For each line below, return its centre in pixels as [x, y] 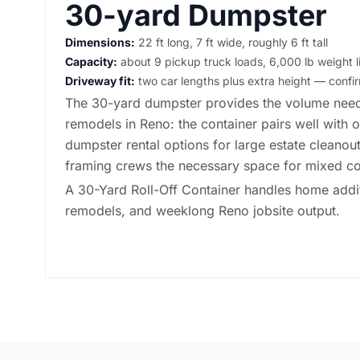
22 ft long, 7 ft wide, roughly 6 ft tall [231, 42]
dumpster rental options [137, 144]
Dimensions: [100, 42]
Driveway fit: [100, 80]
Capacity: [91, 61]
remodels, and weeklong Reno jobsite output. [202, 210]
